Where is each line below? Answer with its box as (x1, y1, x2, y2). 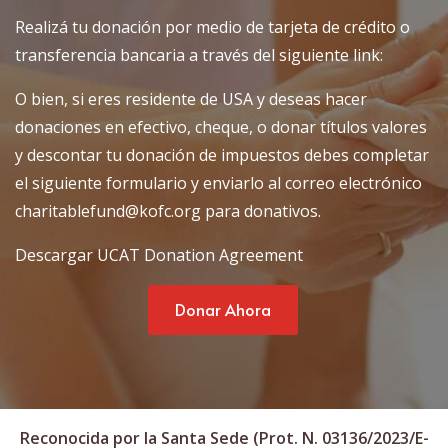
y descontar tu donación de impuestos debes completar (15, 143, 429, 166)
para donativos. (201, 199, 321, 222)
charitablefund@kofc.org (15, 199, 201, 222)
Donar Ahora (174, 297, 271, 320)
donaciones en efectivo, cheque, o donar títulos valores (15, 115, 427, 138)
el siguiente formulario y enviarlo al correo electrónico (15, 171, 422, 194)
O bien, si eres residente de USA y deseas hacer (15, 87, 367, 110)
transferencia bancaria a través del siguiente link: (15, 43, 383, 66)
